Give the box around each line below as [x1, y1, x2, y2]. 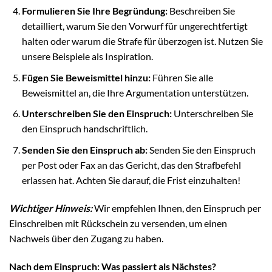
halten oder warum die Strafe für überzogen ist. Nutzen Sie [21, 35, 263, 47]
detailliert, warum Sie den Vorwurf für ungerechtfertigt [21, 20, 248, 32]
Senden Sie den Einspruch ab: [21, 143, 148, 155]
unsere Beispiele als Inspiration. [21, 50, 153, 63]
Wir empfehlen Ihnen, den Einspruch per [92, 202, 261, 214]
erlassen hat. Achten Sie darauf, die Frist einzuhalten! [21, 174, 240, 186]
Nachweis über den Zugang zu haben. [9, 232, 163, 244]
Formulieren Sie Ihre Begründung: [21, 5, 168, 17]
